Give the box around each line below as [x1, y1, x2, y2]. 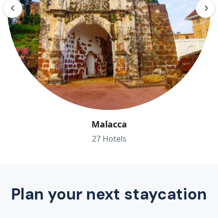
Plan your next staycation [11, 184, 207, 205]
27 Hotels [91, 133, 127, 145]
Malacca [91, 118, 127, 130]
